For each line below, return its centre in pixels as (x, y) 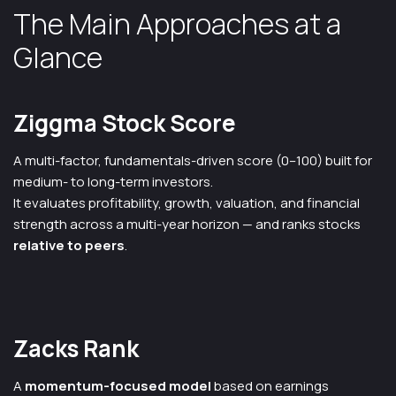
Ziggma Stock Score (125, 123)
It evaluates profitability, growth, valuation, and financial (187, 203)
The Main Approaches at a (177, 24)
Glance (58, 57)
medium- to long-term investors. (113, 182)
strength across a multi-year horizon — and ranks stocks (187, 224)
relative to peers (69, 245)
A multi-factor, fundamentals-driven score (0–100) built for (193, 160)
